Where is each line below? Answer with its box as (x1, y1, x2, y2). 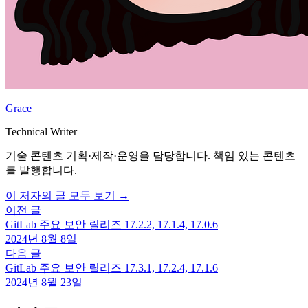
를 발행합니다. (5, 164, 77, 177)
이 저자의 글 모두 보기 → (5, 190, 129, 202)
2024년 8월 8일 (5, 233, 77, 245)
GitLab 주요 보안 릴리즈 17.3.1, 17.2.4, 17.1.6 (5, 262, 218, 274)
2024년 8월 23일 (5, 276, 82, 289)
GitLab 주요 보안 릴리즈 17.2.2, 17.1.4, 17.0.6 (5, 219, 218, 231)
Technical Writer (5, 126, 77, 138)
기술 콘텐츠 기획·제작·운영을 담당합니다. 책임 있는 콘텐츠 (5, 150, 296, 162)
